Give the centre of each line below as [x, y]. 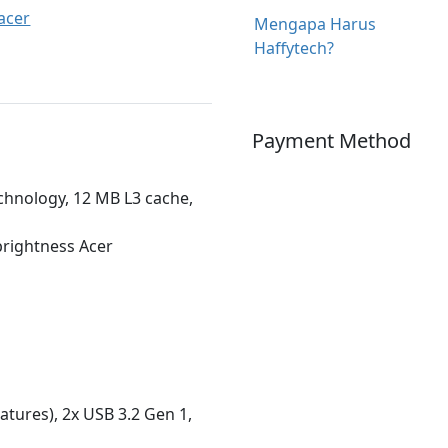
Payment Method [331, 140]
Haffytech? [293, 47]
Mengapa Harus [314, 23]
